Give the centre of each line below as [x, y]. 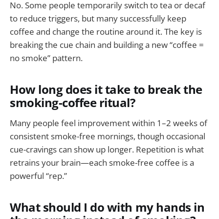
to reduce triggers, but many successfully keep [98, 18]
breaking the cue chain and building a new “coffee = [107, 44]
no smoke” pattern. [46, 58]
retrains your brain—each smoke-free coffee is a [102, 162]
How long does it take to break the [106, 90]
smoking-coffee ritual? [73, 103]
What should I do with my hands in [107, 207]
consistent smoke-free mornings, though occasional [108, 136]
